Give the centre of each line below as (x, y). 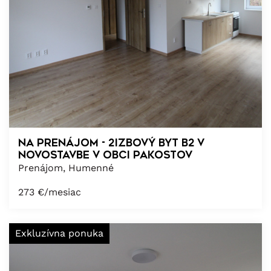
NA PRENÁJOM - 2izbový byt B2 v (111, 142)
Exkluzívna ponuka (59, 233)
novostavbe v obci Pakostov (105, 155)
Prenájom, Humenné (66, 168)
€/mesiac (59, 192)
